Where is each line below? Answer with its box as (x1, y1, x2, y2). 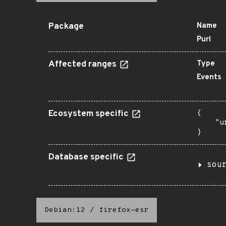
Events (197, 73, 221, 82)
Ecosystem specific (48, 108, 131, 120)
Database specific (48, 152, 126, 163)
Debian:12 (44, 206, 85, 214)
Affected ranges (48, 59, 119, 70)
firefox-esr (99, 206, 149, 214)
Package (48, 21, 84, 32)
